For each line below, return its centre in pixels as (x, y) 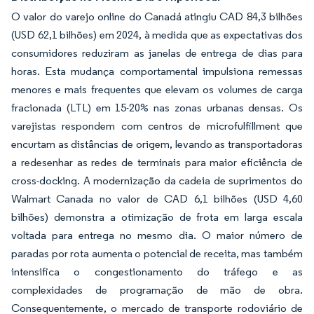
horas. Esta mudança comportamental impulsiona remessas (157, 71)
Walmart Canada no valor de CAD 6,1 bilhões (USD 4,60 (157, 199)
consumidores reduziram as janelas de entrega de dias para (157, 53)
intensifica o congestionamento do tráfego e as (157, 272)
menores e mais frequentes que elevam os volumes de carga (157, 89)
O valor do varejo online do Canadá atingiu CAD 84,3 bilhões (157, 16)
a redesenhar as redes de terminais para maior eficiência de (157, 162)
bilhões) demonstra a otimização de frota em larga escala (157, 217)
